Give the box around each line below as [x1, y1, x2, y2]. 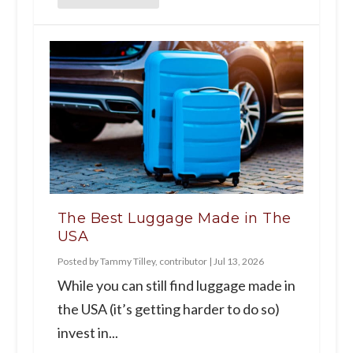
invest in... [57, 324, 118, 342]
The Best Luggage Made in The [57, 210, 292, 228]
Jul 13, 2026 [213, 255, 264, 268]
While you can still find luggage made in [57, 277, 295, 295]
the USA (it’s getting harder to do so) [57, 300, 280, 318]
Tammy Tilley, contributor [99, 255, 207, 268]
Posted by [57, 255, 100, 268]
